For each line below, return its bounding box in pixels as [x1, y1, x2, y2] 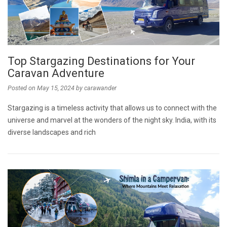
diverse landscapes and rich [8, 128, 96, 136]
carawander [84, 84, 117, 92]
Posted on [8, 84, 37, 92]
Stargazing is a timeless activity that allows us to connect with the [8, 103, 217, 112]
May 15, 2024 [37, 84, 74, 92]
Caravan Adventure [8, 66, 109, 80]
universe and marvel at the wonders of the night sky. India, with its [8, 116, 216, 124]
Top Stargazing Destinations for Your [8, 54, 195, 67]
